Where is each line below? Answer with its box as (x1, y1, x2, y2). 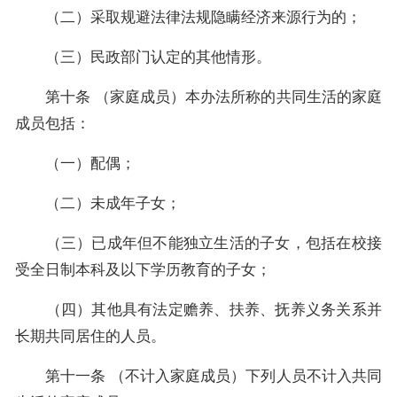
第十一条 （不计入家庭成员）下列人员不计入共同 (15, 367, 382, 385)
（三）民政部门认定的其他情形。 (15, 48, 271, 66)
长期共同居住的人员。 (15, 327, 166, 345)
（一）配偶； (15, 154, 136, 172)
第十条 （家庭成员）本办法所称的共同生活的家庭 (15, 88, 382, 105)
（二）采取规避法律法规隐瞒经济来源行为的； (15, 8, 362, 26)
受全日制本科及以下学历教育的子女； (15, 261, 271, 278)
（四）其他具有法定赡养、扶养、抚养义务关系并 (15, 300, 382, 318)
